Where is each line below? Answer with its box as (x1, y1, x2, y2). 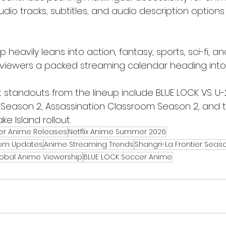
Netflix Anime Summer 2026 (68, 127, 166, 137)
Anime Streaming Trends (44, 139, 134, 149)
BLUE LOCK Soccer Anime (83, 152, 172, 162)
